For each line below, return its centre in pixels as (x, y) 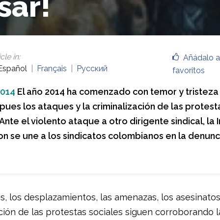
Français (52, 69)
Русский (92, 69)
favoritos (189, 70)
